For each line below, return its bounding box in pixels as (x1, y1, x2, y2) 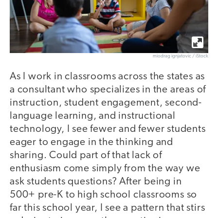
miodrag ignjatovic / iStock (153, 54, 208, 59)
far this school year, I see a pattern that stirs (10, 203, 205, 214)
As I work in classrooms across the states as (10, 72, 205, 82)
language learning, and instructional (10, 111, 176, 122)
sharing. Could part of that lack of (10, 150, 162, 161)
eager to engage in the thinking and (10, 137, 173, 148)
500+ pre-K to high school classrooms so (10, 190, 198, 200)
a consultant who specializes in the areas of (10, 85, 206, 95)
